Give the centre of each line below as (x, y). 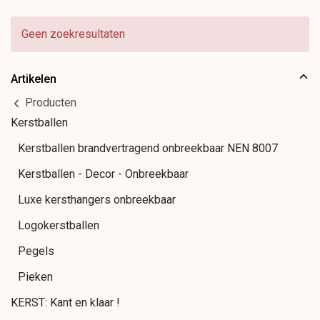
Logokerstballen (59, 226)
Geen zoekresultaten (73, 34)
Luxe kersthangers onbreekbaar (97, 200)
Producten (49, 103)
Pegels (36, 251)
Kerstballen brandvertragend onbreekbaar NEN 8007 (148, 149)
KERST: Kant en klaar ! (65, 303)
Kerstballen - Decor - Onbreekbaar (103, 174)
